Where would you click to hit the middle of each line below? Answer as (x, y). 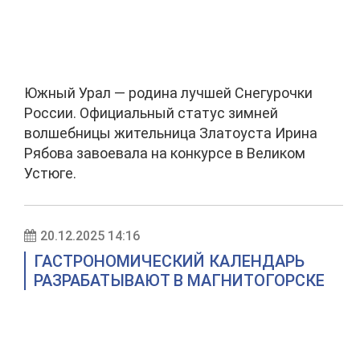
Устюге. (50, 173)
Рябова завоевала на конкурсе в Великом (165, 153)
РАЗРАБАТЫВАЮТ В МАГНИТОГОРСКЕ (179, 280)
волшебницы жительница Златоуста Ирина (171, 133)
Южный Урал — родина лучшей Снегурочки (168, 93)
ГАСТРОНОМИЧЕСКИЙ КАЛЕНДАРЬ (169, 261)
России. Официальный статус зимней (151, 113)
